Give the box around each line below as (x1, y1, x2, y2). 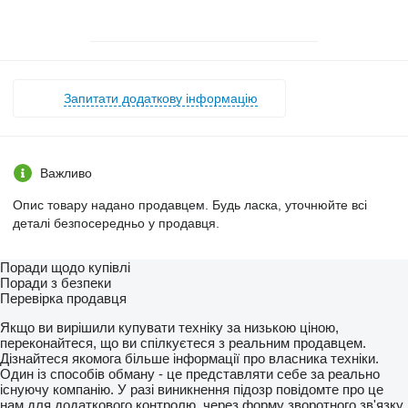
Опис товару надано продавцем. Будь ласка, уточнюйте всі (13, 197, 367, 212)
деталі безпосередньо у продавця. (13, 215, 219, 230)
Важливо (40, 165, 92, 180)
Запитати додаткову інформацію (64, 90, 258, 106)
